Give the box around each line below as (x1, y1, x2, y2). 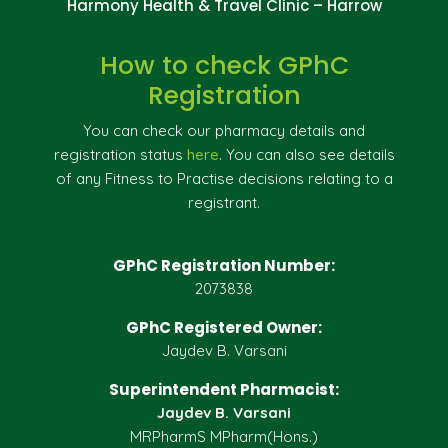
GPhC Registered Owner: (126, 316, 322, 338)
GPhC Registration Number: (113, 254, 335, 276)
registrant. (188, 192, 260, 212)
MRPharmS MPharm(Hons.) (130, 426, 318, 446)
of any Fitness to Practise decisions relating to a (55, 168, 393, 188)
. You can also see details (218, 144, 395, 164)
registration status (53, 144, 187, 164)
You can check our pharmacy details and (83, 120, 365, 140)
